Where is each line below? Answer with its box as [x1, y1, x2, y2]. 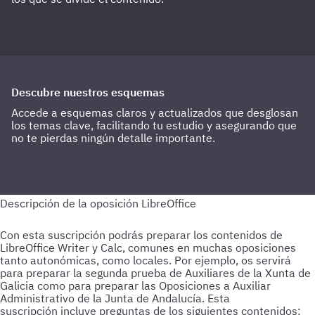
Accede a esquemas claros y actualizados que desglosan [11, 105, 298, 120]
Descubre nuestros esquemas [11, 85, 165, 99]
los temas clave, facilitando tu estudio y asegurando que [11, 118, 297, 132]
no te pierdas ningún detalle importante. [11, 131, 215, 145]
